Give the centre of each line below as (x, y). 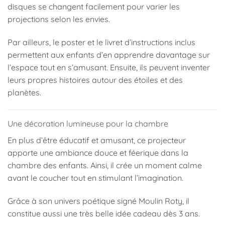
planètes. (24, 92)
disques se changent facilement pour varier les (94, 7)
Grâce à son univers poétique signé (73, 201)
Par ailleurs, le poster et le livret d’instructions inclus (101, 42)
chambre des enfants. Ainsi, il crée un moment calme (105, 165)
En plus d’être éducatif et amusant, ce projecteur (97, 140)
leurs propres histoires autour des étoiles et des (95, 80)
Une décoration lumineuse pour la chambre (88, 123)
